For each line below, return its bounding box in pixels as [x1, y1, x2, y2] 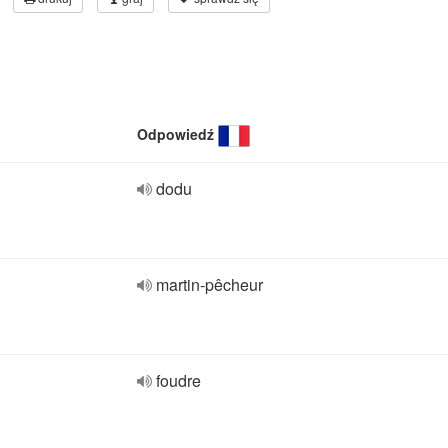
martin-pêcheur [156, 273, 263, 296]
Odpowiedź [137, 124, 214, 144]
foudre [156, 369, 201, 392]
